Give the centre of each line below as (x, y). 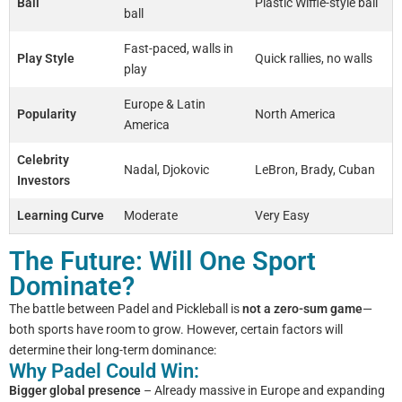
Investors (44, 180)
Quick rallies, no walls (314, 58)
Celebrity (43, 160)
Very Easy (282, 215)
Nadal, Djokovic (166, 170)
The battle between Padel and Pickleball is (126, 309)
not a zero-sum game (302, 309)
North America (295, 114)
